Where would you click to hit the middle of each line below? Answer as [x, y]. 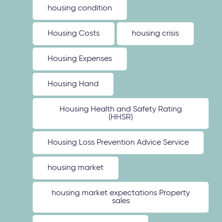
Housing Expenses [80, 59]
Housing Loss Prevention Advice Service [118, 143]
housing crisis [156, 34]
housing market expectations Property [121, 193]
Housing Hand [73, 84]
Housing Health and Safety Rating [121, 110]
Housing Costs [74, 34]
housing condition [80, 8]
